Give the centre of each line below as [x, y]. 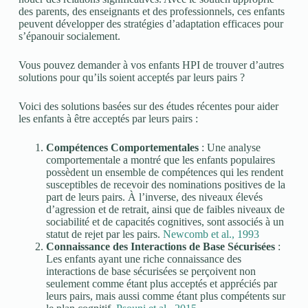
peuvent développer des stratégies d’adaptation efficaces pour [151, 24]
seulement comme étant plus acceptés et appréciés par [161, 284]
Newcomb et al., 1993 [211, 234]
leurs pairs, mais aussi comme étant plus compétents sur [165, 296]
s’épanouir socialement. [69, 36]
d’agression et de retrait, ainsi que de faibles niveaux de [165, 209]
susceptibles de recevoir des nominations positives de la [165, 185]
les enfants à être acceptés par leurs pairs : [108, 119]
